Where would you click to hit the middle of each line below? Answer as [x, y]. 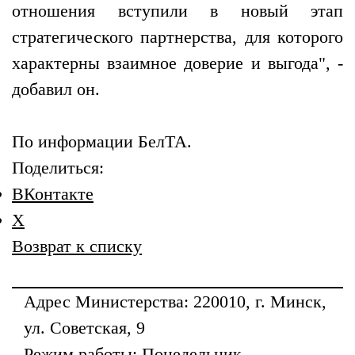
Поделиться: [58, 168]
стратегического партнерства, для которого [177, 37]
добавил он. [56, 90]
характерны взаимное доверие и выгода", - [177, 63]
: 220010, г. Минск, [255, 302]
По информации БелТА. [102, 142]
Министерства [127, 302]
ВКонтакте [53, 194]
